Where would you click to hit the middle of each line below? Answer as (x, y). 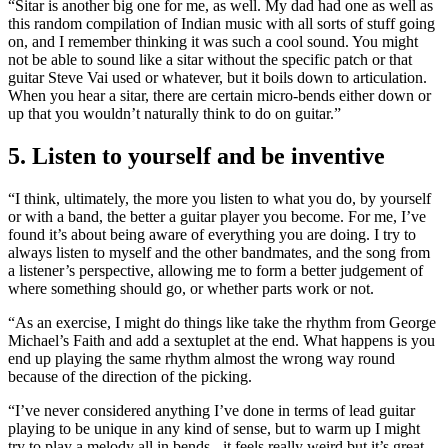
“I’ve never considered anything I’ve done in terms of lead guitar (211, 411)
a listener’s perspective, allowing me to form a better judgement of (215, 271)
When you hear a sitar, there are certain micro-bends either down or (219, 96)
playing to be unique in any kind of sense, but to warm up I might (214, 429)
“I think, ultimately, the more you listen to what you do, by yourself (219, 199)
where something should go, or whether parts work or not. (191, 289)
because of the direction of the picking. (130, 377)
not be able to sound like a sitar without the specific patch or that (210, 60)
